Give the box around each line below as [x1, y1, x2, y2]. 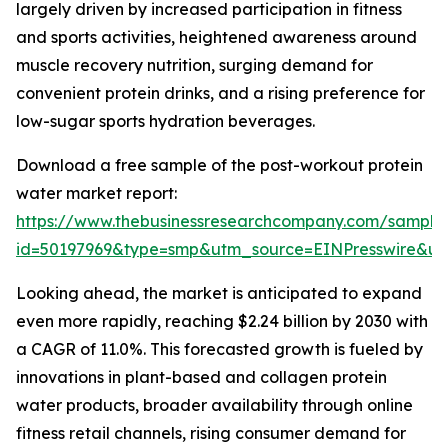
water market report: [16, 183, 177, 204]
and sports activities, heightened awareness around [16, 27, 417, 48]
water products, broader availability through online [16, 395, 413, 416]
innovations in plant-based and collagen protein [16, 367, 387, 388]
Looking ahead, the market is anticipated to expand [16, 283, 422, 304]
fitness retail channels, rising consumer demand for [16, 423, 406, 444]
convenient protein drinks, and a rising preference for [16, 83, 425, 104]
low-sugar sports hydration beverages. [16, 111, 315, 132]
